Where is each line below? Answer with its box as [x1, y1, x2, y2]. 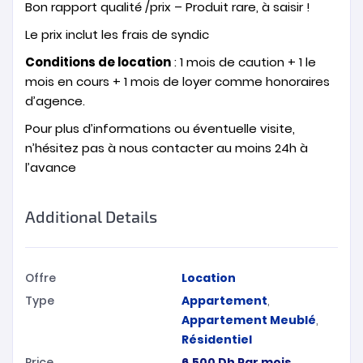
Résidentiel [181, 331, 252, 348]
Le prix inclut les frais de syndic [25, 26, 209, 43]
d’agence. [25, 92, 85, 109]
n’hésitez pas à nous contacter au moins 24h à [25, 139, 308, 156]
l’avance [25, 159, 76, 176]
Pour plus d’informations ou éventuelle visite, [25, 120, 295, 137]
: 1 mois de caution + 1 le [171, 53, 316, 70]
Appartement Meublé [181, 312, 316, 328]
